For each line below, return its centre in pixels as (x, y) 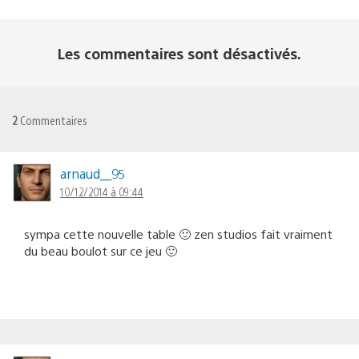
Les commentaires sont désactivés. (179, 53)
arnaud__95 (93, 173)
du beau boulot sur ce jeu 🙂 (101, 250)
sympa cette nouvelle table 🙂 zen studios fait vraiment (178, 233)
